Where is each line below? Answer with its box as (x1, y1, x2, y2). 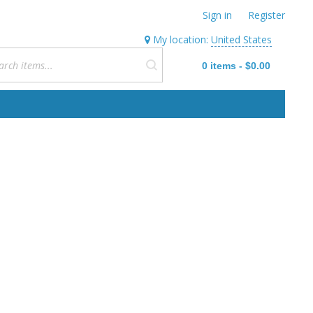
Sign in (203, 8, 232, 22)
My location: (150, 33, 211, 47)
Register (248, 8, 285, 22)
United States (211, 33, 272, 47)
